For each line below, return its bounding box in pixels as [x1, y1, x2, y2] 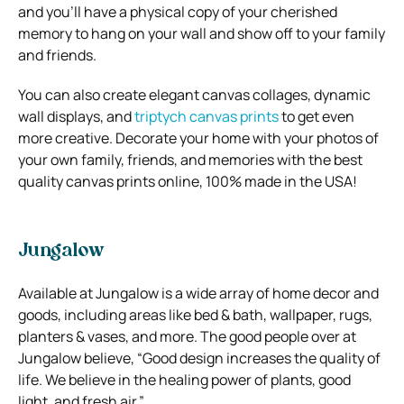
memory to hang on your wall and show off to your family [18, 23, 385, 43]
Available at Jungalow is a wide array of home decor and [18, 282, 379, 303]
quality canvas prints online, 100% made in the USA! [18, 170, 360, 191]
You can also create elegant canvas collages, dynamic [18, 84, 371, 105]
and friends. [18, 44, 99, 65]
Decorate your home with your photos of [115, 127, 379, 148]
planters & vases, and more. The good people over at [18, 326, 356, 346]
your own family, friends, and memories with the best [18, 149, 363, 170]
